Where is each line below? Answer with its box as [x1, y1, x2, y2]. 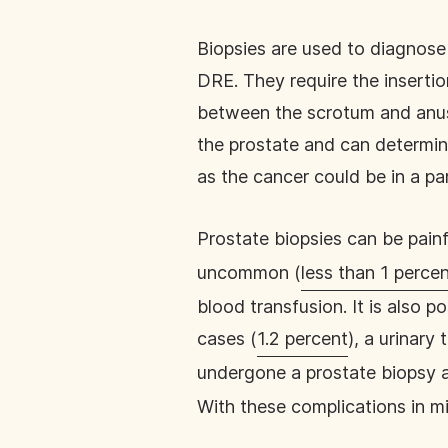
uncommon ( [197, 262, 301, 283]
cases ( [197, 328, 257, 349]
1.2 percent [257, 328, 348, 349]
